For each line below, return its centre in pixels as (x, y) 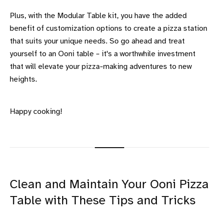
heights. (23, 79)
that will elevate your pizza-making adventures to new (101, 66)
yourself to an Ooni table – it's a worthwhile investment (103, 54)
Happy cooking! (36, 111)
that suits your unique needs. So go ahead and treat (97, 41)
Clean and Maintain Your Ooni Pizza (109, 185)
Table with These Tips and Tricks (103, 201)
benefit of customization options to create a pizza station (109, 28)
